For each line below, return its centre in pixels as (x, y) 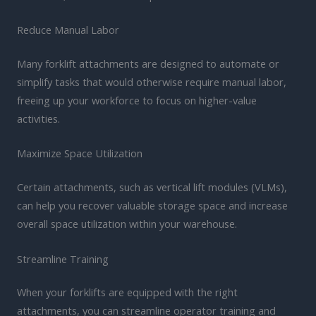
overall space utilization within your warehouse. (127, 224)
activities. (38, 118)
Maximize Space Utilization (80, 153)
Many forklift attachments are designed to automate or (148, 63)
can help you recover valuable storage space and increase (152, 206)
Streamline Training (63, 259)
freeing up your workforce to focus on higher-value (137, 100)
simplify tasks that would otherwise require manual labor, (152, 81)
